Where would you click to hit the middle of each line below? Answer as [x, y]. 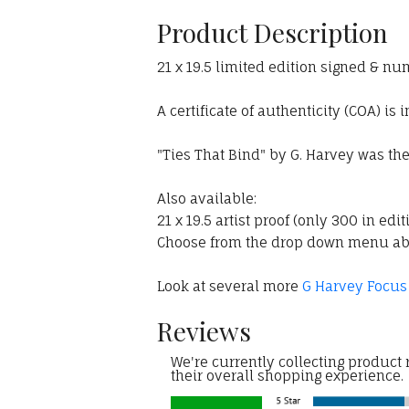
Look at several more [230, 287]
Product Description [273, 33]
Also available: [207, 199]
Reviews [204, 331]
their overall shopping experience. [287, 376]
